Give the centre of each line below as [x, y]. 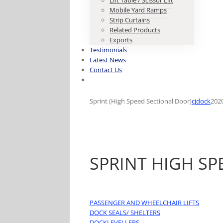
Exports [121, 40]
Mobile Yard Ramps [138, 10]
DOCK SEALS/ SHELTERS [125, 213]
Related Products [135, 30]
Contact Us [106, 70]
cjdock [201, 101]
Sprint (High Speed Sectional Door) [140, 101]
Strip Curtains [129, 20]
